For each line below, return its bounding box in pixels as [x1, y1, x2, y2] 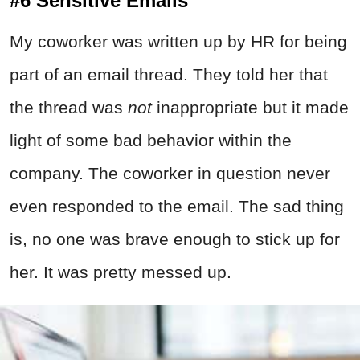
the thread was [10, 98, 128, 117]
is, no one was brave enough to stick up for [10, 230, 340, 249]
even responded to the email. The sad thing [10, 197, 344, 216]
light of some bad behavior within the [10, 131, 292, 150]
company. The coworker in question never [10, 164, 330, 183]
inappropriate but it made [152, 98, 349, 117]
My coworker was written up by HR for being [10, 32, 347, 51]
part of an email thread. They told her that [10, 65, 328, 84]
